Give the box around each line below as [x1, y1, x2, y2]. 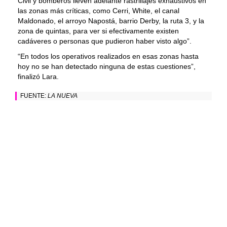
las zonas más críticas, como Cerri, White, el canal [18, 7, 179, 15]
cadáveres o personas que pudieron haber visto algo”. [18, 37, 192, 46]
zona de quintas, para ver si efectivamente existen [18, 27, 179, 35]
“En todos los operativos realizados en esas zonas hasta [18, 52, 199, 61]
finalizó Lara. [18, 72, 59, 81]
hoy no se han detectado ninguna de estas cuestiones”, [18, 62, 196, 71]
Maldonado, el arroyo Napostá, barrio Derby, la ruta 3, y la [18, 17, 204, 25]
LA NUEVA [48, 92, 78, 100]
